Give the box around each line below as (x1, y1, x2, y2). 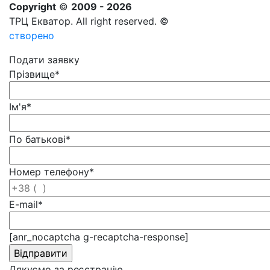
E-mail (9, 198, 38, 211)
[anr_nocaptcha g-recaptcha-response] (9, 231, 189, 243)
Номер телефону (9, 166, 89, 178)
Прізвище (9, 68, 55, 81)
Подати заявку (9, 54, 80, 66)
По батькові (9, 133, 66, 146)
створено (9, 30, 57, 42)
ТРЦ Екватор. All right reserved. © (9, 15, 169, 28)
